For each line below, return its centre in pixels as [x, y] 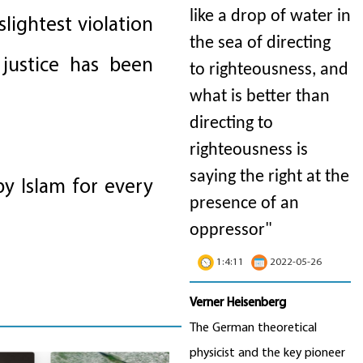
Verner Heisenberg [239, 303]
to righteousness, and [269, 70]
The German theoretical [253, 328]
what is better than [260, 97]
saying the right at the [269, 177]
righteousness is [249, 151]
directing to [231, 124]
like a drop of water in [270, 17]
